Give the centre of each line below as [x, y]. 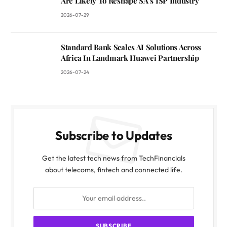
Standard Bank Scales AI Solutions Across [131, 47]
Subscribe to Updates [114, 135]
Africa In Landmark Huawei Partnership [130, 58]
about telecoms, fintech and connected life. [114, 169]
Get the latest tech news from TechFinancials [114, 158]
